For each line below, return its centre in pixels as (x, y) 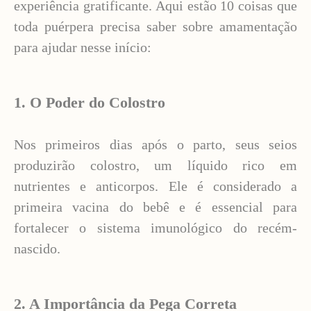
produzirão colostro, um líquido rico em (155, 165)
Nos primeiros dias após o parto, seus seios (155, 144)
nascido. (37, 249)
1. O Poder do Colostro (90, 102)
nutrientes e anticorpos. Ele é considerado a (155, 186)
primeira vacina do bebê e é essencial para (155, 207)
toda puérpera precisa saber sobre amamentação (155, 26)
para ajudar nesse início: (83, 47)
